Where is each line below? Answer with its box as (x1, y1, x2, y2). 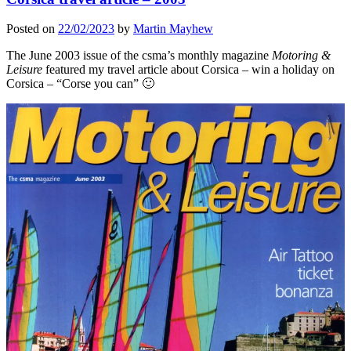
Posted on (6, 22, 58, 36)
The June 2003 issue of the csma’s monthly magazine (6, 49, 272, 63)
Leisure (6, 63, 42, 77)
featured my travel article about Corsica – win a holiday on (42, 63, 335, 77)
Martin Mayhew (133, 22, 213, 36)
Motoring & (272, 49, 331, 63)
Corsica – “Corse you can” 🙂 (6, 77, 154, 91)
